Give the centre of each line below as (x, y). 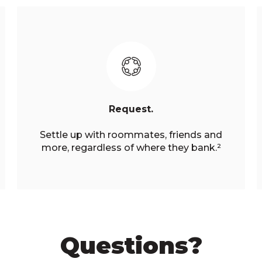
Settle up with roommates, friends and (131, 135)
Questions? (131, 245)
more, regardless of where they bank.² (131, 147)
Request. (131, 109)
